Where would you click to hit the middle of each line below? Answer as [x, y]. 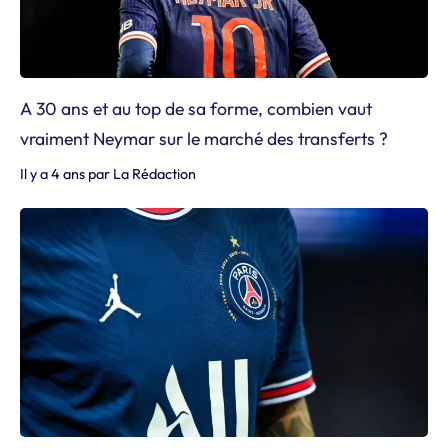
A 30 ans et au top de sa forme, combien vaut [196, 108]
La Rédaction [154, 173]
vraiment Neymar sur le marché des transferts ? [204, 138]
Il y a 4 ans [52, 173]
